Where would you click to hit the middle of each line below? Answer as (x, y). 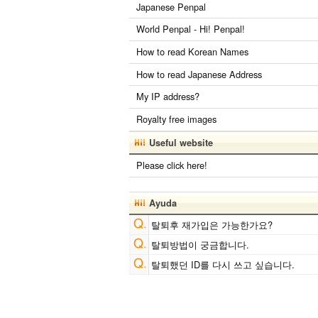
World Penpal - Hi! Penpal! (191, 29)
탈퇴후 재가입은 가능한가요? (212, 224)
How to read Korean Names (192, 51)
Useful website (181, 142)
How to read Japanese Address (199, 74)
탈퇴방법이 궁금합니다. (200, 244)
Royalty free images (176, 119)
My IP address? (168, 97)
